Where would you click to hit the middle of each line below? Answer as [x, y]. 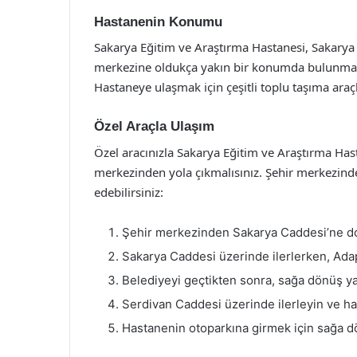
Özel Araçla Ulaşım [154, 126]
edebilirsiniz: [129, 192]
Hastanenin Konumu [158, 22]
